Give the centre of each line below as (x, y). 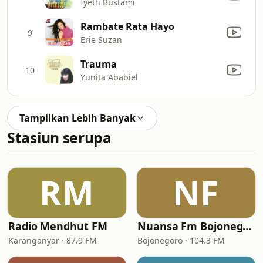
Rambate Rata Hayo (127, 26)
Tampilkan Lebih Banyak (77, 118)
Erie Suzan (101, 39)
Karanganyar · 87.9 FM (53, 240)
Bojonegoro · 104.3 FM (181, 240)
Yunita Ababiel (109, 77)
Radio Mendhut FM (58, 226)
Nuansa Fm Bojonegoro (247, 226)
